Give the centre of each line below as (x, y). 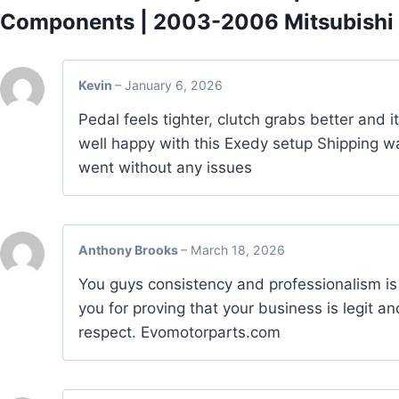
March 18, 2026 (238, 249)
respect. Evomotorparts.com (179, 332)
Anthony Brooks (130, 249)
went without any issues (165, 167)
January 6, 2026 (174, 85)
